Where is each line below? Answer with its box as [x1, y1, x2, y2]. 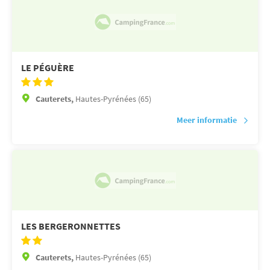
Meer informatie [177, 115, 237, 126]
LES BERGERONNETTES [21, 220, 121, 233]
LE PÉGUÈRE [21, 61, 74, 74]
